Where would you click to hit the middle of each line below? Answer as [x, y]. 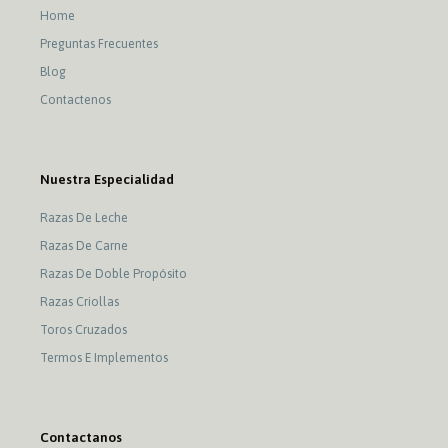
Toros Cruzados [83, 330]
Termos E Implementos [104, 358]
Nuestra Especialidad [107, 179]
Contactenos [75, 100]
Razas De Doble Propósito [113, 274]
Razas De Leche [84, 218]
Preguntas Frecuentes [99, 44]
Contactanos [81, 437]
